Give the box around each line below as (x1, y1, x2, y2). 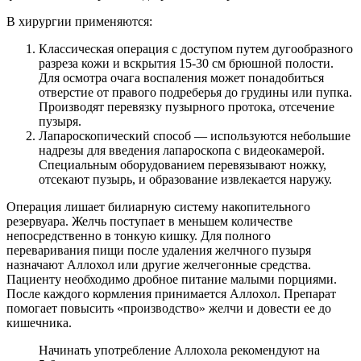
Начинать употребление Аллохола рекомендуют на (39, 342, 320, 357)
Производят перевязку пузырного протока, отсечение (39, 99, 334, 114)
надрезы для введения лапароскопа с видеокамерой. (39, 143, 325, 157)
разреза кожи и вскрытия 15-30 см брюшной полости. (39, 56, 334, 70)
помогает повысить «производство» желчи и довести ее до (6, 301, 331, 315)
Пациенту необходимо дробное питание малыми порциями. (6, 272, 337, 286)
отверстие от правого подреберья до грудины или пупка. (39, 85, 352, 99)
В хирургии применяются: (6, 14, 152, 28)
